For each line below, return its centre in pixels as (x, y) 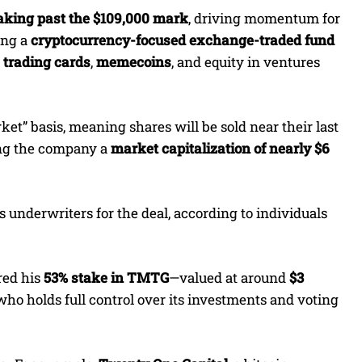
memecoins (134, 62)
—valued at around (229, 278)
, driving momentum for (264, 19)
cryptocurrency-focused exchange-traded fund (183, 40)
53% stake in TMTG (106, 278)
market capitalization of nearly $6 (220, 149)
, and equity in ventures (246, 62)
